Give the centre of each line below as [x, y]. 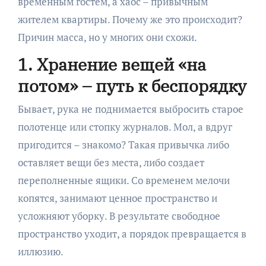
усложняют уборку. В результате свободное [119, 216]
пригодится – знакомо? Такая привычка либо [123, 145]
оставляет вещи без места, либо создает [111, 163]
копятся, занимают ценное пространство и [117, 198]
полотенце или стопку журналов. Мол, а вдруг [125, 127]
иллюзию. [40, 252]
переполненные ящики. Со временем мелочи [123, 180]
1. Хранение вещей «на [112, 64]
